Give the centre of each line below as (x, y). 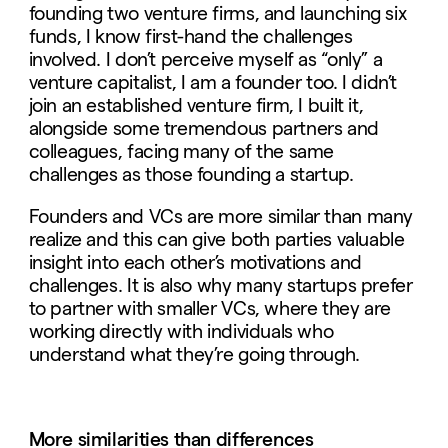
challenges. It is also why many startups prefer (220, 286)
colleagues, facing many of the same (181, 152)
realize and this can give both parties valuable (216, 240)
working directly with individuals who (181, 332)
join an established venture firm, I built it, (196, 106)
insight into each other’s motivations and (195, 263)
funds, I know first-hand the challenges (190, 37)
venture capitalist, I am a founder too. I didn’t (213, 83)
